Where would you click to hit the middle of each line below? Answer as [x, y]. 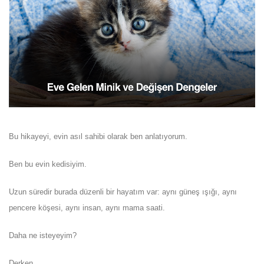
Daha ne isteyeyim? [43, 235]
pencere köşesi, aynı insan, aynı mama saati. [87, 207]
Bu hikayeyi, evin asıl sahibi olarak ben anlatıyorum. [98, 136]
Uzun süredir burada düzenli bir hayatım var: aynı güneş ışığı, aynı [123, 192]
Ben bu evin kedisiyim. [48, 164]
